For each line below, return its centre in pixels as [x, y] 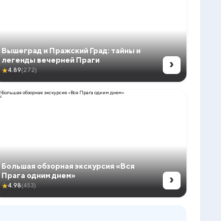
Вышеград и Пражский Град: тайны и [71, 50]
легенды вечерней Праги [51, 60]
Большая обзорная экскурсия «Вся [68, 166]
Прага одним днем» [39, 175]
